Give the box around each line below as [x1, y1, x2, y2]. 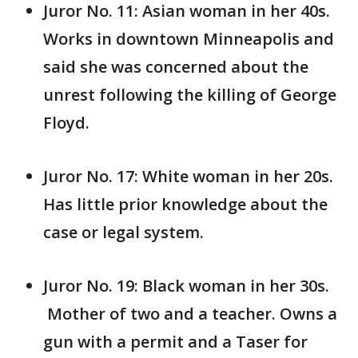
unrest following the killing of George [43, 84, 336, 105]
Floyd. [43, 112, 89, 133]
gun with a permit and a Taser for [43, 331, 308, 352]
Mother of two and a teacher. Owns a [43, 303, 337, 324]
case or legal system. [43, 221, 204, 243]
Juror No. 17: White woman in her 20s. [43, 165, 333, 187]
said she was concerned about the [43, 56, 308, 78]
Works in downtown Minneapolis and [43, 28, 334, 50]
